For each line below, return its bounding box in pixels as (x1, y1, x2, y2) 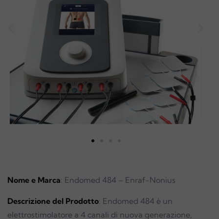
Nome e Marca (7, 175, 61, 185)
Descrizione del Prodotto (7, 196, 99, 206)
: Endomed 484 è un (99, 196, 173, 206)
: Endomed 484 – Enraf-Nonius (61, 175, 175, 185)
